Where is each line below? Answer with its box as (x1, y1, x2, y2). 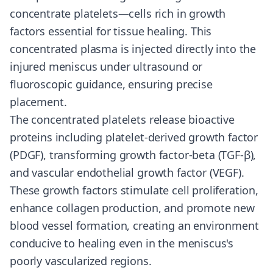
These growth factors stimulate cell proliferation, (10, 183, 258, 197)
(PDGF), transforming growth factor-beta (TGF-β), (10, 147, 257, 162)
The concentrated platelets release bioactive (10, 112, 235, 127)
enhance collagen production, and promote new (10, 200, 255, 215)
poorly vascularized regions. (10, 253, 152, 268)
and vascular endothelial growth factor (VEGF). (10, 165, 244, 180)
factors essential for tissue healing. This (10, 24, 212, 38)
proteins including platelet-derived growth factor (10, 130, 258, 144)
